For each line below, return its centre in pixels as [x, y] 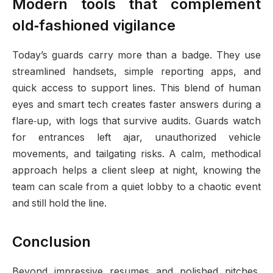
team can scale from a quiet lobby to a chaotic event [136, 187]
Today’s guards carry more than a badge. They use [136, 55]
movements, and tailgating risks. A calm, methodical [136, 154]
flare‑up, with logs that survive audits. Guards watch [136, 121]
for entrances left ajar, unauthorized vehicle [136, 138]
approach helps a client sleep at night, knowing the [136, 171]
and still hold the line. [59, 204]
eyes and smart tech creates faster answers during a [136, 105]
